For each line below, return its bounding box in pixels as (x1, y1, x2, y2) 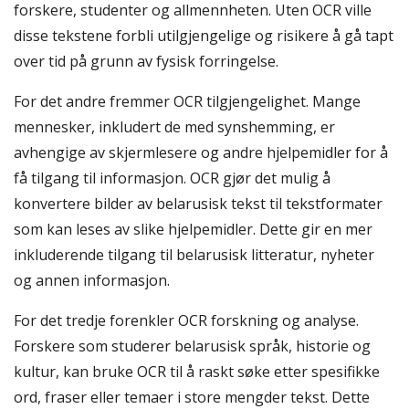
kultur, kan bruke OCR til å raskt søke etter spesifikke (14, 362, 380, 382)
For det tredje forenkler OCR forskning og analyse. (14, 310, 359, 330)
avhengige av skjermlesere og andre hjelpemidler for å (14, 142, 388, 163)
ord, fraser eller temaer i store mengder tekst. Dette (14, 387, 370, 407)
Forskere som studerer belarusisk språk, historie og (14, 336, 371, 356)
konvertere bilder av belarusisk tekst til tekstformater (14, 194, 383, 214)
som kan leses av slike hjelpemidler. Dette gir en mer (14, 219, 372, 239)
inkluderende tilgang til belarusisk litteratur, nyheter (14, 245, 374, 265)
